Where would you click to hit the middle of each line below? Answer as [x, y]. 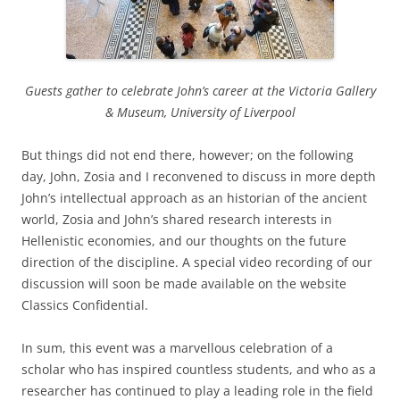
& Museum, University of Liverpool [200, 112]
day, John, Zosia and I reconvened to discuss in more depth [199, 176]
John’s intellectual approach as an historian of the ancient [194, 198]
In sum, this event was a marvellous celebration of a [177, 348]
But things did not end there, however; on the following [187, 155]
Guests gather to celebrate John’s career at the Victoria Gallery [200, 91]
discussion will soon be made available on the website [184, 283]
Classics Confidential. [85, 305]
